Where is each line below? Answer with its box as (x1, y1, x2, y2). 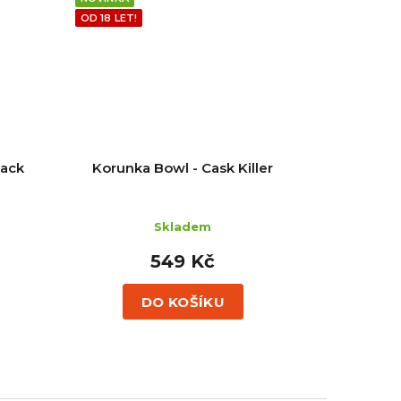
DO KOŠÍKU (141, 293, 225, 311)
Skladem (154, 218, 212, 234)
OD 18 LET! (80, 12, 138, 25)
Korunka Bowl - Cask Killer (92, 158, 274, 176)
